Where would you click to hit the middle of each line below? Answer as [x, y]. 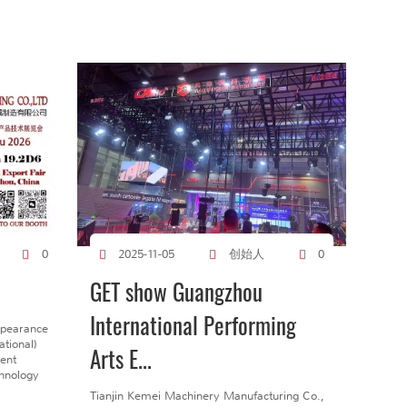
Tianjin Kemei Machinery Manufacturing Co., [207, 395]
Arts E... [120, 359]
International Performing [193, 325]
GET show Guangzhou [176, 292]
